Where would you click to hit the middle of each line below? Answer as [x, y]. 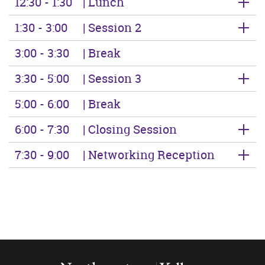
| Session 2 [111, 27]
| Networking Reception [147, 154]
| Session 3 [111, 78]
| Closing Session [128, 129]
